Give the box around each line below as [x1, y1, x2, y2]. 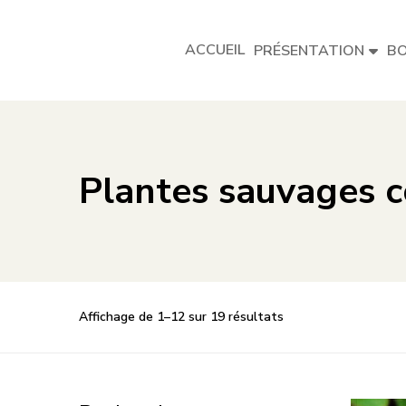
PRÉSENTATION [254, 41, 364, 61]
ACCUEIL [185, 40, 245, 60]
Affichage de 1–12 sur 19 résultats [79, 308, 284, 325]
